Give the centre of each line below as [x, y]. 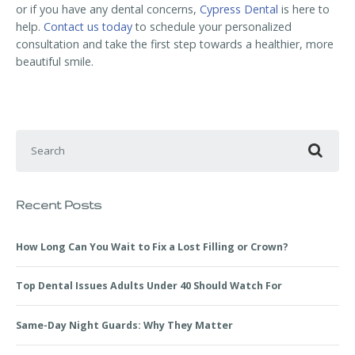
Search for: [47, 138]
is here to [304, 10]
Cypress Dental [239, 10]
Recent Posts [59, 205]
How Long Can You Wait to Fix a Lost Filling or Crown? [152, 247]
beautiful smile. [55, 62]
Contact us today [88, 27]
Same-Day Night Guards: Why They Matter [124, 325]
